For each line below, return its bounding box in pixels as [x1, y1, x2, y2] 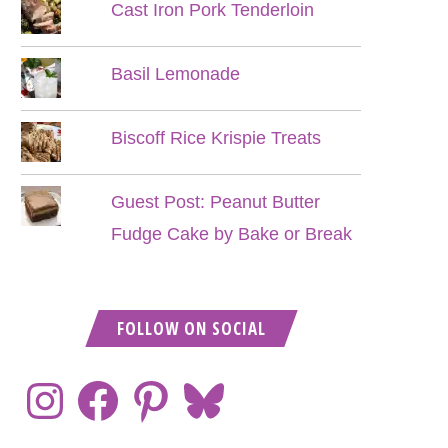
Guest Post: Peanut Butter [111, 192, 321, 212]
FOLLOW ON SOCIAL [116, 317, 266, 340]
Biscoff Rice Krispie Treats [111, 128, 322, 148]
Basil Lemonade [111, 64, 241, 84]
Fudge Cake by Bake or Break [111, 224, 353, 244]
